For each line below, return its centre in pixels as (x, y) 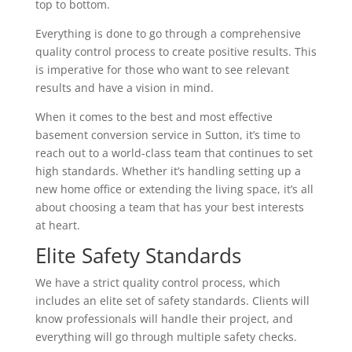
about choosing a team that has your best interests (169, 207)
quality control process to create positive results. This (176, 51)
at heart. (57, 225)
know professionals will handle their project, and (164, 319)
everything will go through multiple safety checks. (166, 337)
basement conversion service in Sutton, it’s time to (167, 135)
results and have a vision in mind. (124, 88)
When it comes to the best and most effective (154, 117)
